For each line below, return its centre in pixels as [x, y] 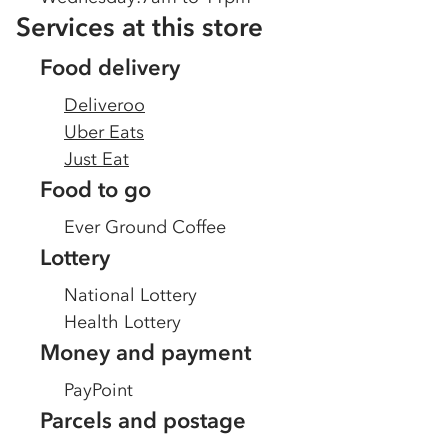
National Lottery [130, 295]
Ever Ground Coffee [145, 227]
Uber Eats [104, 132]
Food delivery [110, 67]
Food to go [95, 189]
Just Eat [96, 159]
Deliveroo [104, 105]
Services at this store [139, 27]
